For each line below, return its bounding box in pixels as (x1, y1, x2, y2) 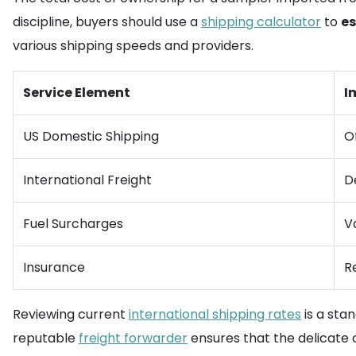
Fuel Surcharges (23, 215, 123, 233)
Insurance (23, 258, 85, 277)
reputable (13, 329, 79, 347)
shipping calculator (201, 13, 321, 31)
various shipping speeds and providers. (13, 37, 253, 55)
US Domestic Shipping (23, 127, 159, 145)
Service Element (23, 83, 130, 102)
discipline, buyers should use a (13, 13, 201, 31)
